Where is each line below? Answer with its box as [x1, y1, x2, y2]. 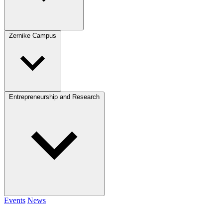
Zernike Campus [9, 31, 56, 39]
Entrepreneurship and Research [9, 93, 100, 101]
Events [4, 196, 25, 205]
